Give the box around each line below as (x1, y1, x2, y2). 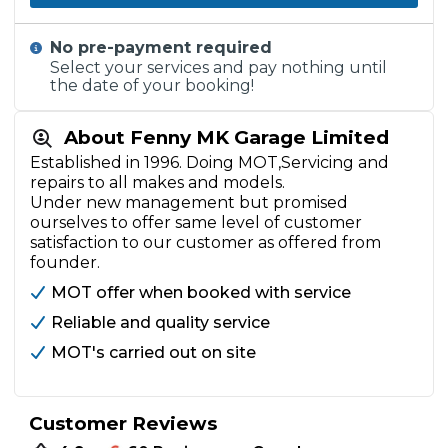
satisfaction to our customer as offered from (30, 232, 381, 252)
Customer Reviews (29, 411, 217, 435)
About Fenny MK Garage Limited (64, 125, 389, 149)
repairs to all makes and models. (30, 172, 285, 192)
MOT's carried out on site (51, 342, 256, 362)
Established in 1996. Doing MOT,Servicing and (30, 152, 389, 172)
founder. (30, 252, 100, 272)
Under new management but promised (30, 192, 348, 212)
